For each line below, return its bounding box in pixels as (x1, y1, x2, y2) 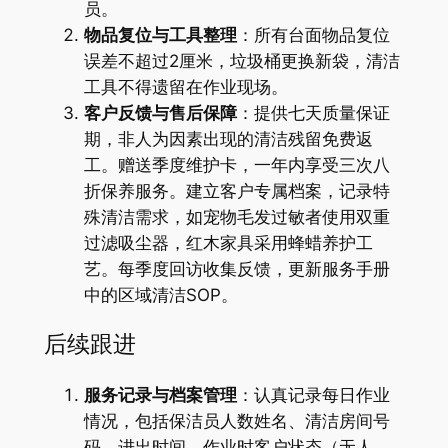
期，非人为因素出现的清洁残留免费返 (83, 129, 373, 150)
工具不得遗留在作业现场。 (83, 77, 288, 98)
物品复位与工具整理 (83, 25, 237, 46)
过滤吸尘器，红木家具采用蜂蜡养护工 (83, 233, 373, 254)
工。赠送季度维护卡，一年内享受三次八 (83, 155, 390, 176)
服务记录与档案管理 (83, 384, 237, 405)
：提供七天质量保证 (236, 103, 390, 124)
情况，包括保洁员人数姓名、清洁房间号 (83, 410, 390, 431)
